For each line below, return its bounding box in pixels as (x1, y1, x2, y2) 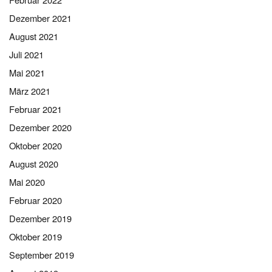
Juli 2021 (9, 48, 44, 61)
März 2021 (9, 84, 50, 98)
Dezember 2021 (9, 12, 72, 25)
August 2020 (9, 157, 58, 171)
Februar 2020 (9, 194, 62, 207)
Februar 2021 (9, 103, 62, 116)
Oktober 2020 (9, 139, 62, 152)
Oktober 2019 (9, 230, 62, 243)
